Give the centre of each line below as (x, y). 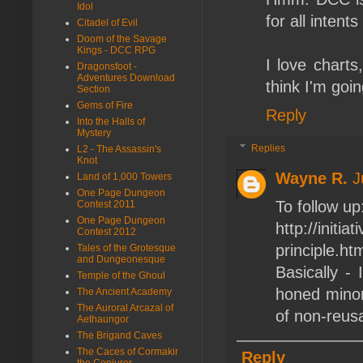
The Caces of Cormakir (128, 351)
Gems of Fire (105, 105)
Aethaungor (103, 319)
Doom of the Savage (122, 38)
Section (94, 89)
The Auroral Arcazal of (125, 307)
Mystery (94, 132)
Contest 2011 (106, 204)
